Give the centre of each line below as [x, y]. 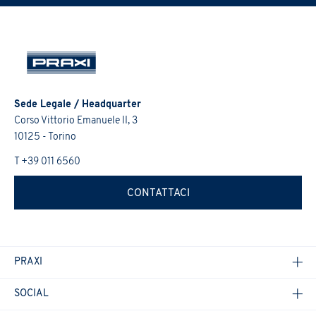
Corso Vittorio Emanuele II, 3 [76, 121]
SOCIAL [31, 293]
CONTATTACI [158, 194]
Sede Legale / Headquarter [78, 104]
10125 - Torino [45, 137]
